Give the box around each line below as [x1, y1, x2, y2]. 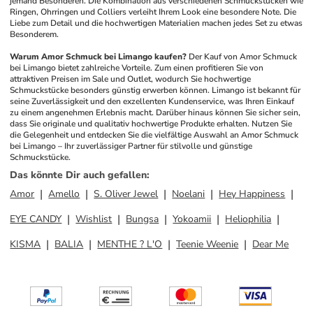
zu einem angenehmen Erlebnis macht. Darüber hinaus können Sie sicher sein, [10, 107, 301, 118]
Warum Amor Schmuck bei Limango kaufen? [10, 51, 187, 62]
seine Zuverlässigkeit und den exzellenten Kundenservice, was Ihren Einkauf [10, 96, 295, 107]
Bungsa [126, 212, 159, 226]
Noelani [172, 187, 205, 201]
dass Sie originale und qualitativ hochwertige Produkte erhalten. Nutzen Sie [10, 118, 293, 129]
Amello [48, 187, 80, 201]
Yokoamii [173, 212, 212, 226]
